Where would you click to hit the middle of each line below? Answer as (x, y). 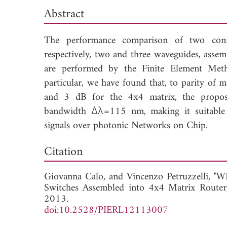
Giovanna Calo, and (85, 177)
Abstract (64, 14)
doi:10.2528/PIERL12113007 (106, 210)
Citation (63, 152)
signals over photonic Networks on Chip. (126, 126)
